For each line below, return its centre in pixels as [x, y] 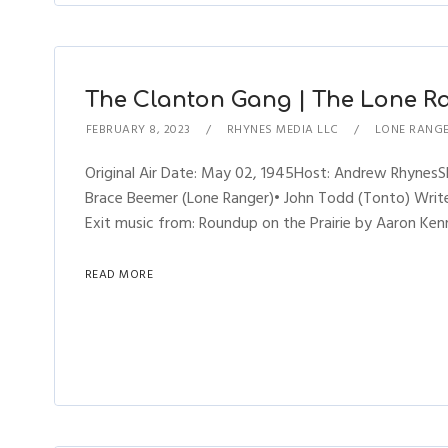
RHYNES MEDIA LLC [282, 129]
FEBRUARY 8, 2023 [138, 129]
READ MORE [119, 274]
